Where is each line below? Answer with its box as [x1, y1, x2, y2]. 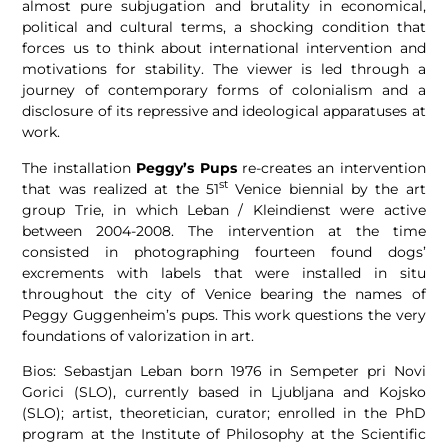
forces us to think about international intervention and [22, 39, 426, 58]
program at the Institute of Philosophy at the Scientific [22, 425, 426, 444]
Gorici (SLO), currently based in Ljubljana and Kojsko [22, 383, 426, 402]
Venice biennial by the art [228, 179, 426, 198]
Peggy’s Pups [136, 158, 237, 177]
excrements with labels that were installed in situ [22, 263, 426, 282]
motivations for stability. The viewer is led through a [22, 60, 426, 79]
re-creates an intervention [236, 158, 426, 177]
